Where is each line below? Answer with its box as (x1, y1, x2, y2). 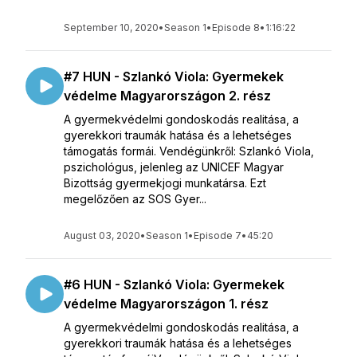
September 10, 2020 (64, 22, 159, 33)
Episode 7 (194, 229, 241, 241)
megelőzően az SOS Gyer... (64, 192, 206, 206)
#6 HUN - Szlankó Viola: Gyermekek (64, 277, 284, 292)
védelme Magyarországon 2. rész (64, 88, 271, 104)
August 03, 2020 (64, 229, 140, 241)
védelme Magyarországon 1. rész (64, 296, 269, 312)
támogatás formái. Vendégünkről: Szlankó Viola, (64, 144, 314, 158)
